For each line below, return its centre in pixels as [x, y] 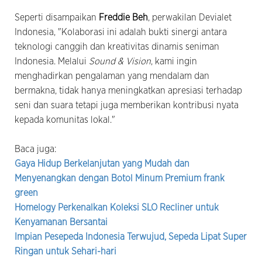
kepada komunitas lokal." [65, 120]
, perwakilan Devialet [190, 17]
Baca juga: [35, 149]
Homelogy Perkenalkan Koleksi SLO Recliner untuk [117, 207]
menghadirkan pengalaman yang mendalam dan [112, 76]
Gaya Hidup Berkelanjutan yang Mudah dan [102, 163]
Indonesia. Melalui [52, 61]
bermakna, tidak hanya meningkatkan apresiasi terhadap [128, 90]
